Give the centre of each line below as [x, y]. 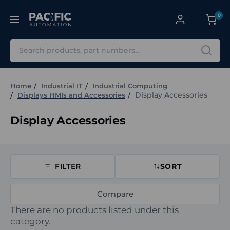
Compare [115, 194]
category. [31, 221]
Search [24, 44]
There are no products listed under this [94, 210]
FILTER [68, 166]
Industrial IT [62, 85]
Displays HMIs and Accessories [71, 95]
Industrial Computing [130, 85]
